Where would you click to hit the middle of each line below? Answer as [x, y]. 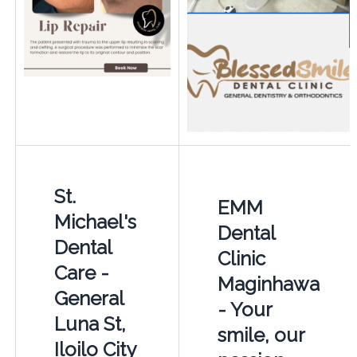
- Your [244, 310]
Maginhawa [268, 284]
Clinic [241, 259]
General [88, 299]
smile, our [261, 335]
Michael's [95, 222]
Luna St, [90, 324]
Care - [81, 273]
